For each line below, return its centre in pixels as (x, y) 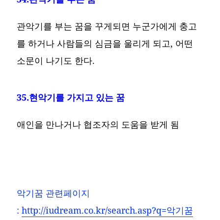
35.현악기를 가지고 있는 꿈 (71, 97)
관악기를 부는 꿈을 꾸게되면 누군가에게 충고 (107, 26)
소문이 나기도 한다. (56, 60)
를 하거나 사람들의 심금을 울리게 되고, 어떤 (105, 43)
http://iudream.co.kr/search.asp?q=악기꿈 (108, 210)
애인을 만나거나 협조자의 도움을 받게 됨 (98, 124)
